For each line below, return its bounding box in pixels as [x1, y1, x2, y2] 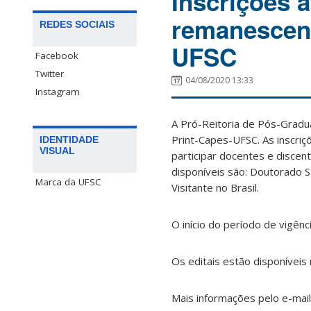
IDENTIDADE [40, 134, 99, 146]
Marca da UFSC [35, 176, 101, 189]
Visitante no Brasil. [171, 180, 259, 195]
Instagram [35, 85, 80, 99]
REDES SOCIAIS [40, 19, 115, 31]
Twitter [35, 67, 64, 81]
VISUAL [40, 145, 75, 157]
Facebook [35, 49, 78, 62]
